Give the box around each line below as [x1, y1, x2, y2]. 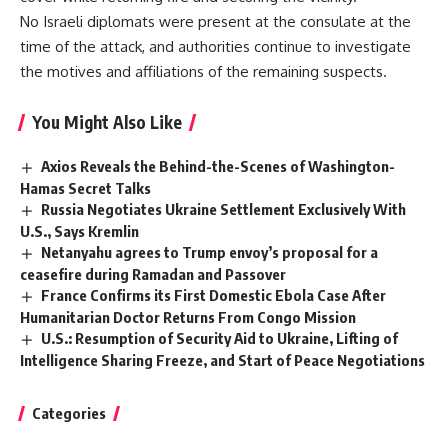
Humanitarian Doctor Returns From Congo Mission [20, 307, 356, 326]
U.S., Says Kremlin [20, 221, 139, 240]
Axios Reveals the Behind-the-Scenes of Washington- [41, 157, 396, 176]
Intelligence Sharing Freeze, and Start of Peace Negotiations [20, 350, 425, 369]
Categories [32, 403, 106, 422]
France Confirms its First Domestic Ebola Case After [41, 285, 387, 304]
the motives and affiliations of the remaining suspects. [20, 62, 387, 82]
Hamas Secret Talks [20, 179, 151, 198]
